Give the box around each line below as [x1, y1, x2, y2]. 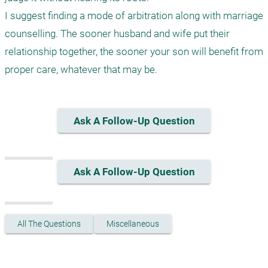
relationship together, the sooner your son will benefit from [5, 45, 263, 58]
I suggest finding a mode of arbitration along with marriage [5, 10, 263, 22]
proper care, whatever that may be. [5, 63, 157, 76]
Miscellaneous [106, 219, 159, 229]
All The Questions [17, 219, 81, 229]
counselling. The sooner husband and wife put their [5, 28, 230, 40]
